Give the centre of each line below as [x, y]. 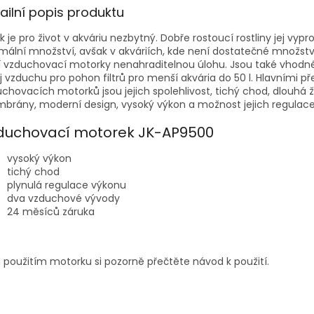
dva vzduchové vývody [63, 198]
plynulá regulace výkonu [67, 185]
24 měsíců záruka [51, 211]
